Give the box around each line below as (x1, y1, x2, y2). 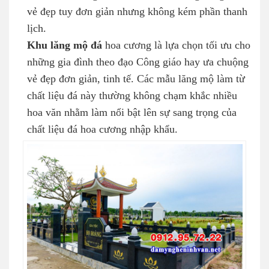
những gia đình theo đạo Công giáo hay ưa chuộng (27, 56, 249, 68)
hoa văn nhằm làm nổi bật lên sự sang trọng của (27, 107, 237, 118)
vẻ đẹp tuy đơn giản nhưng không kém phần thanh (27, 6, 247, 17)
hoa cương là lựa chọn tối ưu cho (102, 40, 250, 51)
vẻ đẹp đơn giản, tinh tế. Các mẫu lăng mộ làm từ (27, 73, 245, 85)
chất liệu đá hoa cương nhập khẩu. (27, 124, 178, 135)
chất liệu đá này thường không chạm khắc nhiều (27, 90, 237, 101)
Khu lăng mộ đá (27, 40, 102, 51)
